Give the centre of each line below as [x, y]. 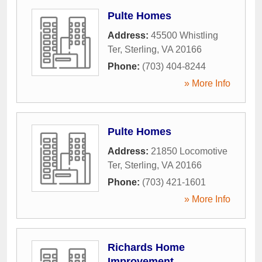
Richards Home [146, 248]
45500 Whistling [185, 36]
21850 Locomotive [189, 151]
